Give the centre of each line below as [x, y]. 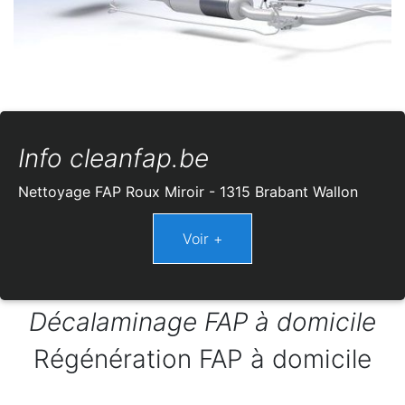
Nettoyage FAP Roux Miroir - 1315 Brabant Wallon [188, 191]
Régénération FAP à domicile [202, 358]
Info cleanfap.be [113, 158]
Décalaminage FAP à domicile [202, 321]
